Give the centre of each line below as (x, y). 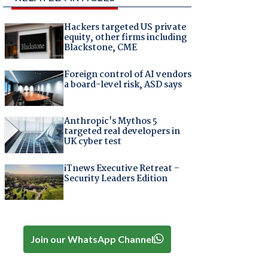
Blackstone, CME (101, 48)
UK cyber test (93, 142)
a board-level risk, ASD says (123, 85)
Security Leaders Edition (116, 179)
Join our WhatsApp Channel (92, 239)
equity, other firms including (126, 38)
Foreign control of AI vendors (128, 74)
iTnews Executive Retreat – (122, 168)
